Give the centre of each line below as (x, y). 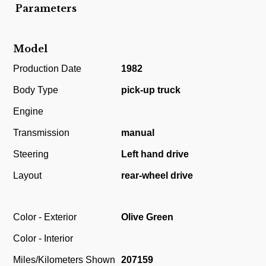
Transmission (42, 133)
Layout (28, 176)
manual (138, 133)
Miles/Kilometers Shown (64, 259)
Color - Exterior (45, 217)
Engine (28, 112)
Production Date (47, 69)
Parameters (46, 9)
